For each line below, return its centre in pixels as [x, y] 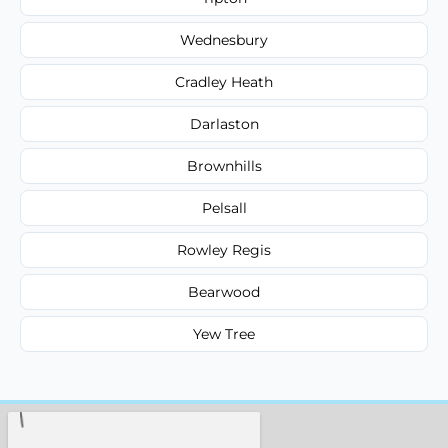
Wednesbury [224, 39]
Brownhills [224, 165]
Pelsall [224, 207]
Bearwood [224, 291]
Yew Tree [224, 333]
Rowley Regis [224, 249]
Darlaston [224, 123]
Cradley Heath [224, 81]
